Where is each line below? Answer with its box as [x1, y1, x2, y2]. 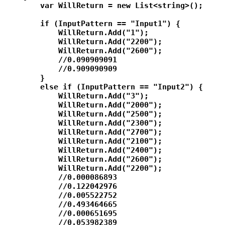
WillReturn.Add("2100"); [4, 137, 162, 146]
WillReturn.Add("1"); [4, 28, 149, 38]
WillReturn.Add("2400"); [4, 146, 162, 155]
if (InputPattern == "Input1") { [4, 19, 180, 29]
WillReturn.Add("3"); [4, 91, 149, 101]
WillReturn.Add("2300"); [4, 119, 162, 128]
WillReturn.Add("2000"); [4, 100, 162, 110]
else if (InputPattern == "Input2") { [4, 82, 203, 92]
